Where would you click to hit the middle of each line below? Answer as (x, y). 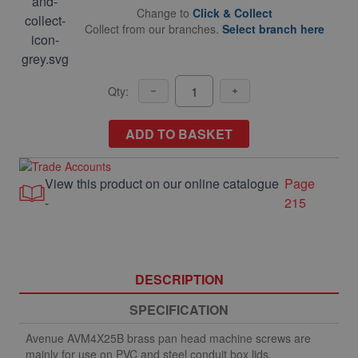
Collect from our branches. (153, 29)
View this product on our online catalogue (161, 183)
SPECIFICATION (179, 310)
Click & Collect (233, 13)
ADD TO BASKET (179, 134)
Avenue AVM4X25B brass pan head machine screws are (168, 338)
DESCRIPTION (179, 279)
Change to (165, 13)
